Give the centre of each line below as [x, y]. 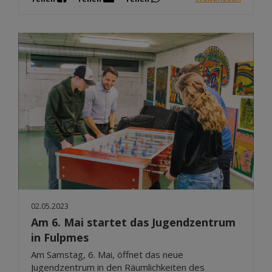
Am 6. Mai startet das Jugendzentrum [133, 222]
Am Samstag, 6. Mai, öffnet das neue [107, 254]
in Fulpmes [60, 237]
